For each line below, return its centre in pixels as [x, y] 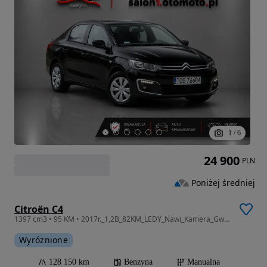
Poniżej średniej [223, 182]
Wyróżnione [44, 240]
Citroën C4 [39, 209]
